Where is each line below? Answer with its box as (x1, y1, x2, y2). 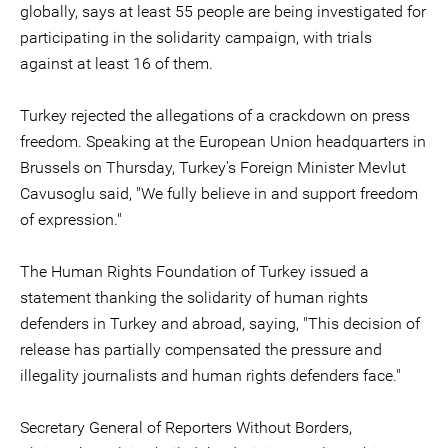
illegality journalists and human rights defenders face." (20, 366, 401, 385)
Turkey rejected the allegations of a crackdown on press (20, 106, 410, 125)
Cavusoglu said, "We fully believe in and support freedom (20, 184, 418, 203)
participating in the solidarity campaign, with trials (20, 28, 372, 47)
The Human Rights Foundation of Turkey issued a (20, 262, 369, 281)
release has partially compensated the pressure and (20, 340, 382, 359)
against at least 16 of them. (20, 54, 213, 73)
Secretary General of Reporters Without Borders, (20, 418, 352, 437)
